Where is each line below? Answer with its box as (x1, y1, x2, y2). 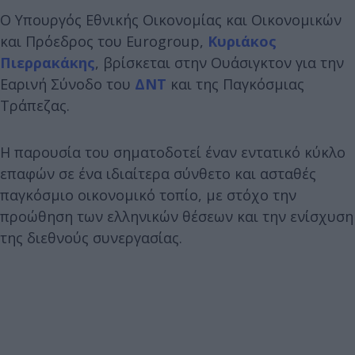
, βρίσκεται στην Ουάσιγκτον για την (95, 52, 344, 72)
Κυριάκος (208, 31, 277, 51)
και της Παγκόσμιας (166, 74, 304, 94)
